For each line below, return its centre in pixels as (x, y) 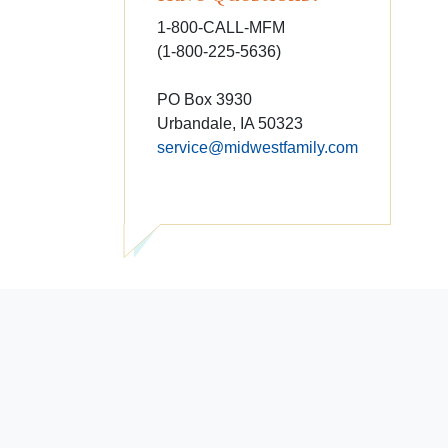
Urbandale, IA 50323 (230, 123)
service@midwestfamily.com (257, 147)
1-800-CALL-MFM (221, 27)
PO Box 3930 (204, 99)
